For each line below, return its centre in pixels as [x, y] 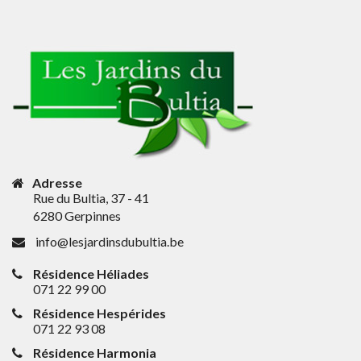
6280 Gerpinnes [77, 216]
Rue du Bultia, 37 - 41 [91, 198]
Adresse [57, 183]
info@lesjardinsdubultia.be [110, 241]
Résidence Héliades [90, 274]
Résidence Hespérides [98, 313]
